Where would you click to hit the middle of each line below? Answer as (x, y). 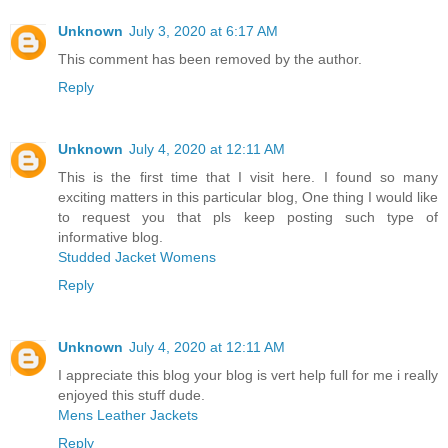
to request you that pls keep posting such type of (248, 217)
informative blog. (110, 237)
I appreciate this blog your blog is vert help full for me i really (248, 375)
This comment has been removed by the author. (210, 59)
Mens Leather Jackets (128, 415)
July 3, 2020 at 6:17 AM (203, 31)
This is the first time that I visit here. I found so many (248, 177)
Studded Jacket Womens (137, 257)
